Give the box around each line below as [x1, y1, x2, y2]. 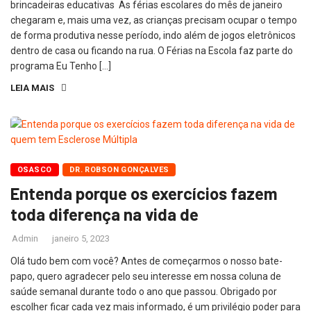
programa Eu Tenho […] [10, 60, 111, 72]
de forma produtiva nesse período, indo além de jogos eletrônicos [10, 29, 296, 41]
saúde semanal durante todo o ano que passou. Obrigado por [10, 285, 277, 297]
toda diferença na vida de [10, 203, 199, 224]
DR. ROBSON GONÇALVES [69, 165, 169, 174]
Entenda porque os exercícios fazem [10, 183, 278, 203]
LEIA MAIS [10, 82, 54, 93]
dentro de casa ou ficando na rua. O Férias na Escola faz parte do [10, 44, 293, 56]
